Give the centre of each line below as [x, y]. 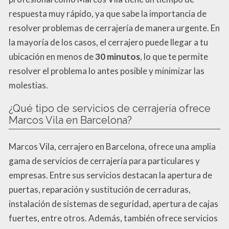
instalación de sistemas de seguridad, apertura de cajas [113, 203]
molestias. [28, 85]
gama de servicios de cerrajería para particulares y [104, 161]
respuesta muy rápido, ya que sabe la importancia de [108, 13]
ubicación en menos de [52, 56]
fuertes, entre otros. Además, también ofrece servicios [113, 218]
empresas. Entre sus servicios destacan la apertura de [110, 175]
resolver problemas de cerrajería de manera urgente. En [114, 28]
